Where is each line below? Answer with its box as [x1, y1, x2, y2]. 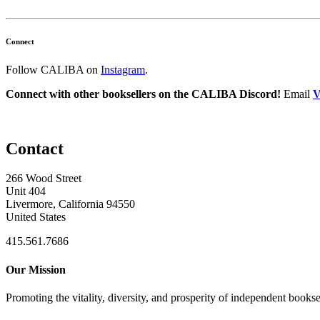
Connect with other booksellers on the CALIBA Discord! [6, 87, 284, 100]
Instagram [101, 63, 145, 76]
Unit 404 [6, 185, 46, 198]
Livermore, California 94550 [6, 198, 135, 211]
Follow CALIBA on [6, 63, 101, 76]
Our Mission [6, 263, 66, 276]
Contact [6, 139, 64, 158]
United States [6, 211, 66, 224]
